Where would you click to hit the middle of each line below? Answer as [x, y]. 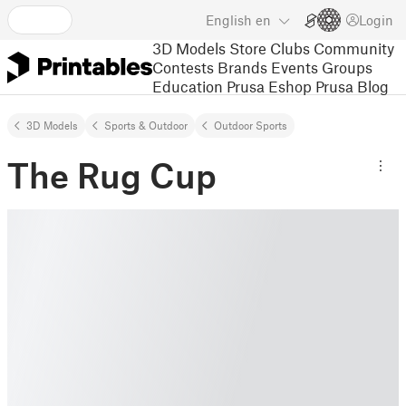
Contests [183, 67]
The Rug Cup [112, 175]
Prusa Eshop [269, 86]
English [229, 20]
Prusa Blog [352, 86]
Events [295, 67]
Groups [347, 67]
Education [188, 86]
